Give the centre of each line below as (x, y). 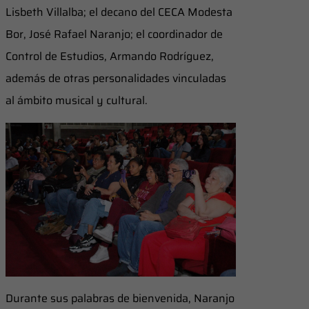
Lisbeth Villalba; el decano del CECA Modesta (119, 12)
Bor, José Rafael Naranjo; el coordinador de (114, 34)
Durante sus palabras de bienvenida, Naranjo (120, 298)
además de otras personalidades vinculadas (116, 79)
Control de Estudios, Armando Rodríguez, (110, 57)
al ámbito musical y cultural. (77, 101)
